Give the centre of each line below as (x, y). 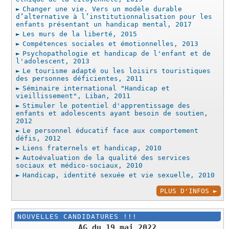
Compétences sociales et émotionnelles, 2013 (111, 44)
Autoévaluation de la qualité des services (107, 158)
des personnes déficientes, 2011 (79, 79)
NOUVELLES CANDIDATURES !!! (77, 217)
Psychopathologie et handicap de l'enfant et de (117, 54)
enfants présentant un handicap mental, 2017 (104, 25)
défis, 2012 (39, 139)
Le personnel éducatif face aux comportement (111, 131)
